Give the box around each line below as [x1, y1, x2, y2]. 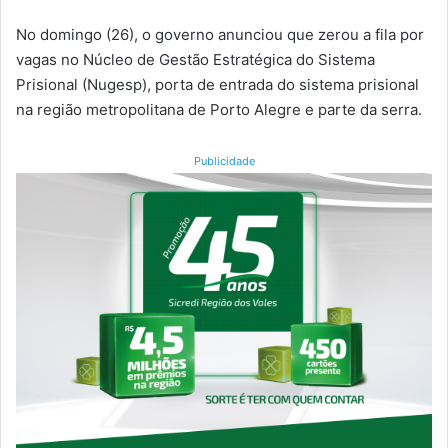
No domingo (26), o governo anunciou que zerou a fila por [16, 24, 424, 44]
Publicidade [193, 153, 255, 168]
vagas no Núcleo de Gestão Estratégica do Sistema [16, 49, 375, 69]
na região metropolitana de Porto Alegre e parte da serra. [16, 99, 422, 119]
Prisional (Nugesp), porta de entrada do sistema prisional [16, 74, 419, 94]
